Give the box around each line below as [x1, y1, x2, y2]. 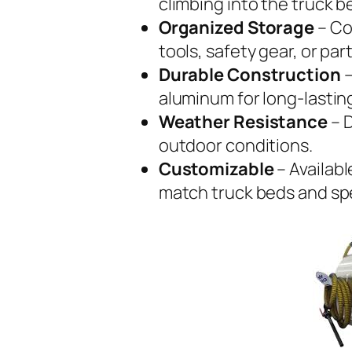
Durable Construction [158, 62, 341, 86]
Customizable [158, 156, 274, 181]
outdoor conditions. [158, 133, 313, 157]
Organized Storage [158, 15, 315, 39]
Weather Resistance [158, 109, 328, 134]
